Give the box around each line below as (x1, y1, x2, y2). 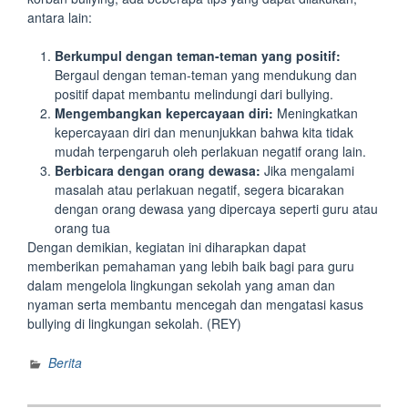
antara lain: (27, 7, 92, 26)
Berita (48, 352, 82, 372)
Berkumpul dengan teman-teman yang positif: (55, 46, 341, 65)
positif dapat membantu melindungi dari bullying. (55, 84, 333, 103)
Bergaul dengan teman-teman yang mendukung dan (55, 65, 357, 84)
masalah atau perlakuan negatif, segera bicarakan (55, 179, 344, 199)
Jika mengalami (260, 160, 354, 179)
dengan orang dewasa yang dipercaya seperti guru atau (55, 199, 378, 218)
